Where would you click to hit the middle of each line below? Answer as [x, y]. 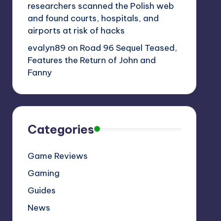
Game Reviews [57, 156]
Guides [41, 190]
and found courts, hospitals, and [93, 18]
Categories [61, 129]
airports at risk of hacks [76, 30]
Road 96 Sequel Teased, [128, 48]
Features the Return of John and [92, 60]
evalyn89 [46, 48]
